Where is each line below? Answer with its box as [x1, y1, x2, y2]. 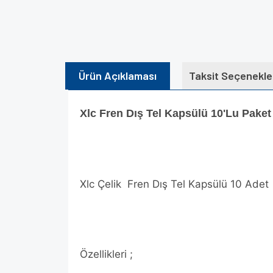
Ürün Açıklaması [78, 69, 157, 82]
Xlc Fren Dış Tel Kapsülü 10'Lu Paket [80, 107, 271, 119]
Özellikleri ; [80, 248, 133, 260]
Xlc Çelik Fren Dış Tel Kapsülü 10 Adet [80, 178, 269, 190]
